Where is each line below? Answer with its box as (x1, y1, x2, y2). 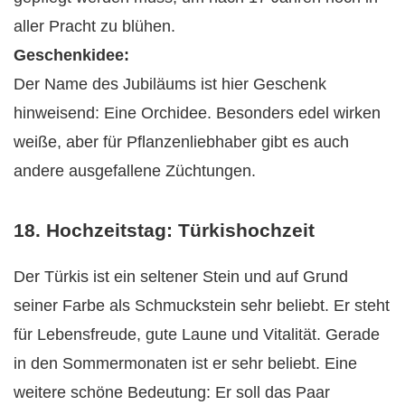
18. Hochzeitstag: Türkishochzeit (14, 219, 315, 240)
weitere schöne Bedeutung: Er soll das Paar (14, 382, 330, 401)
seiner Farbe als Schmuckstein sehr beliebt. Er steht (14, 296, 390, 315)
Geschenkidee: (14, 46, 129, 64)
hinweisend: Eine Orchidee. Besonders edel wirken (14, 104, 381, 122)
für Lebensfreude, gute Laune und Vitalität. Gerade (14, 325, 380, 344)
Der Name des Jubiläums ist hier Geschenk (14, 75, 326, 93)
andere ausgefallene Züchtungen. (14, 162, 256, 180)
